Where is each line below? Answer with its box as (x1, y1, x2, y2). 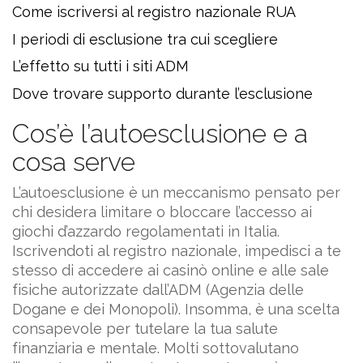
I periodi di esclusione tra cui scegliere (12, 30, 278, 48)
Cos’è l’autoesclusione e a (12, 117, 308, 148)
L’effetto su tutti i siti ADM (12, 58, 189, 75)
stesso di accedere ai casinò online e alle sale (12, 262, 329, 280)
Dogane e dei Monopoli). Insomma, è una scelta (12, 301, 340, 318)
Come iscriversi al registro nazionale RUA (12, 3, 296, 21)
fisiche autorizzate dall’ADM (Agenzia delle (12, 281, 304, 299)
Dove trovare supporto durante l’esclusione (12, 84, 313, 102)
